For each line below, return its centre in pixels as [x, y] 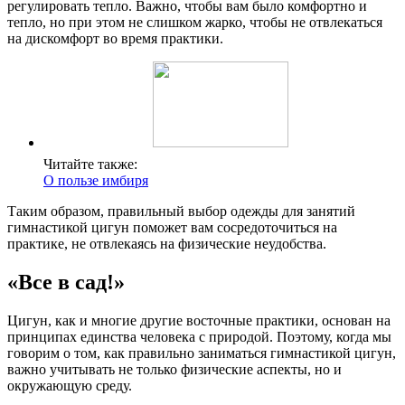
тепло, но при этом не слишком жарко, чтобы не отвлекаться [195, 22]
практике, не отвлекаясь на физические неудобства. [167, 243]
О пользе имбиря [96, 180]
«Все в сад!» [66, 282]
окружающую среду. [70, 385]
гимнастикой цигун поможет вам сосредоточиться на [172, 227]
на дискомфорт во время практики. [115, 38]
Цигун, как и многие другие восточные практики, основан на [199, 320]
